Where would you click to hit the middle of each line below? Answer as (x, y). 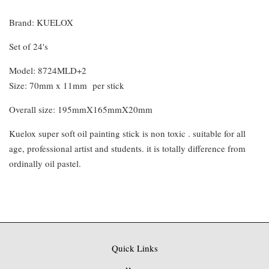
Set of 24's (29, 47)
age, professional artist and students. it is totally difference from (127, 149)
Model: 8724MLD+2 (48, 71)
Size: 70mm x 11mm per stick (67, 86)
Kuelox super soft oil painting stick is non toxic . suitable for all (127, 134)
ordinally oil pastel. (45, 164)
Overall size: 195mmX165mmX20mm (81, 110)
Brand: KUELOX (41, 23)
